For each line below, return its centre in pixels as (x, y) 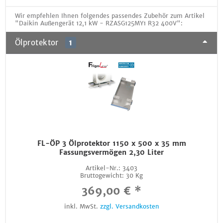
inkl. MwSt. (82, 206)
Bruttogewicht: (102, 175)
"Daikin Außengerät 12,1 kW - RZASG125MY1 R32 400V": (99, 23)
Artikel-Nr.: (103, 168)
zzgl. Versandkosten (129, 206)
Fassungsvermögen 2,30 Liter (111, 152)
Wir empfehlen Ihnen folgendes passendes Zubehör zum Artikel (110, 16)
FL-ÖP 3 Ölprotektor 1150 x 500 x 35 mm (111, 143)
